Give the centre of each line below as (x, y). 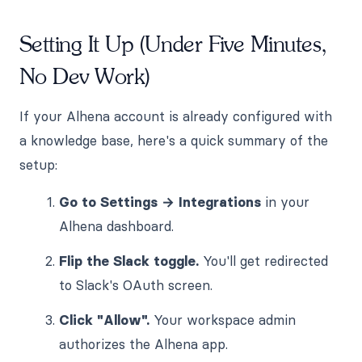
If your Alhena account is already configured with (176, 116)
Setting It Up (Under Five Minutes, (173, 44)
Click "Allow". (105, 320)
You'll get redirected (264, 261)
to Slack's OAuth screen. (136, 285)
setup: (38, 164)
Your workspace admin (223, 320)
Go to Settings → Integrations (160, 202)
